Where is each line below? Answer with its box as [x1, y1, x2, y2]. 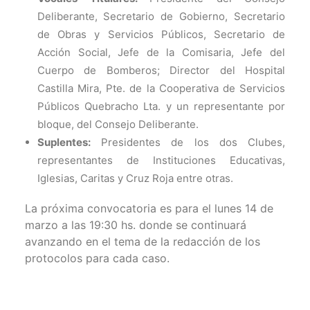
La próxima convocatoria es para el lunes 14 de [25, 201, 273, 215]
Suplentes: [37, 136, 91, 149]
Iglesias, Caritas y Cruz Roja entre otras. [37, 172, 233, 185]
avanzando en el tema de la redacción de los [25, 235, 260, 248]
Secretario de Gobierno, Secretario [103, 10, 285, 23]
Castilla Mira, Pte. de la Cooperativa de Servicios [37, 82, 285, 95]
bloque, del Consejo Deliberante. [37, 118, 199, 131]
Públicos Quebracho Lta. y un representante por [37, 100, 285, 113]
